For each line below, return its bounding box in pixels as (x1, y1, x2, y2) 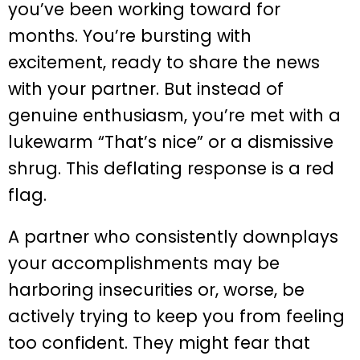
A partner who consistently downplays (8, 224, 338, 248)
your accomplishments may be (8, 251, 280, 275)
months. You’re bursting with (8, 23, 252, 47)
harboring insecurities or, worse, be (8, 277, 305, 301)
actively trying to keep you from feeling (8, 304, 345, 328)
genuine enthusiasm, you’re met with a (8, 103, 341, 127)
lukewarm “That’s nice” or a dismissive (8, 129, 333, 153)
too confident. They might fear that (8, 330, 310, 354)
